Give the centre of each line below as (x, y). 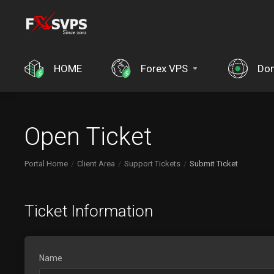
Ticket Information (89, 211)
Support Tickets (152, 164)
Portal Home (46, 164)
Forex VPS (164, 68)
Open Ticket (88, 137)
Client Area (96, 164)
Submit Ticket (214, 164)
